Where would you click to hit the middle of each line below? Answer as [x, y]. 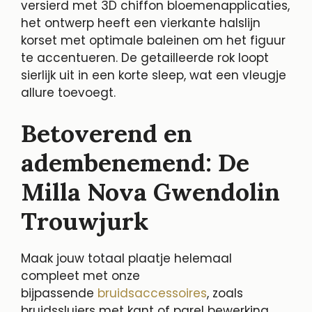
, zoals [225, 294]
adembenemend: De [135, 163]
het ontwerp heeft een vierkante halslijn [141, 23]
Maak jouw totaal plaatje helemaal [126, 259]
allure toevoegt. [68, 92]
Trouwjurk [85, 221]
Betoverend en [107, 134]
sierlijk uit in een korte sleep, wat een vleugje [154, 75]
